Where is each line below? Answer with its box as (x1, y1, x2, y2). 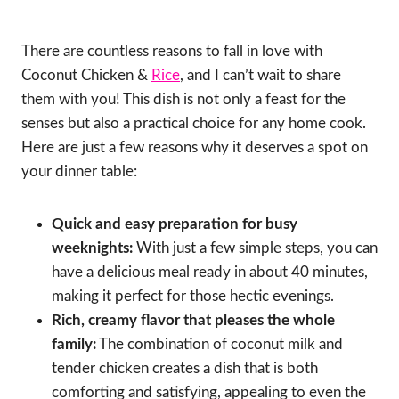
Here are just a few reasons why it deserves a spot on (21, 139, 368, 155)
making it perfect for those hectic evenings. (52, 288, 334, 304)
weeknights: (52, 240, 133, 256)
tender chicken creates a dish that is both (52, 360, 318, 376)
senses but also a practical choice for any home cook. (21, 115, 366, 131)
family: (52, 336, 96, 352)
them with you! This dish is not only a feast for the (21, 91, 346, 107)
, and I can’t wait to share (180, 67, 341, 83)
